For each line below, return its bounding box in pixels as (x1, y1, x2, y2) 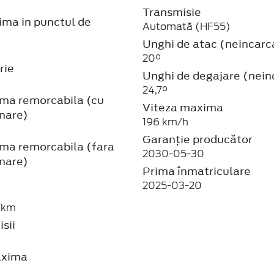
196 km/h (143, 116, 189, 128)
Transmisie (143, 4, 202, 20)
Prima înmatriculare (143, 163, 251, 179)
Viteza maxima (143, 100, 224, 115)
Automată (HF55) (143, 20, 231, 32)
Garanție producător (143, 131, 253, 147)
